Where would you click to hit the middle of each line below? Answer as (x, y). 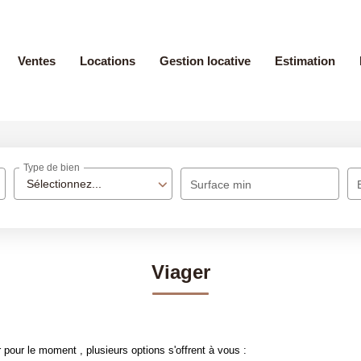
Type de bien (52, 168)
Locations (108, 60)
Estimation (305, 60)
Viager (180, 272)
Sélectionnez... (64, 184)
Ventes (37, 60)
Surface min (221, 185)
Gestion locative (205, 60)
